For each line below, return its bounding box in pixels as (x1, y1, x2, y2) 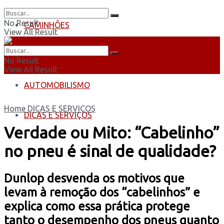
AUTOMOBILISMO (24, 80, 90, 89)
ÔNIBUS (24, 50, 52, 59)
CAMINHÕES (24, 20, 69, 29)
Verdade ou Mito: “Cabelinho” (4, 123, 219, 142)
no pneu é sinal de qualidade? (4, 142, 216, 160)
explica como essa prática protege (4, 199, 190, 213)
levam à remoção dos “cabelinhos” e (4, 185, 200, 199)
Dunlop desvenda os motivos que (4, 171, 184, 185)
